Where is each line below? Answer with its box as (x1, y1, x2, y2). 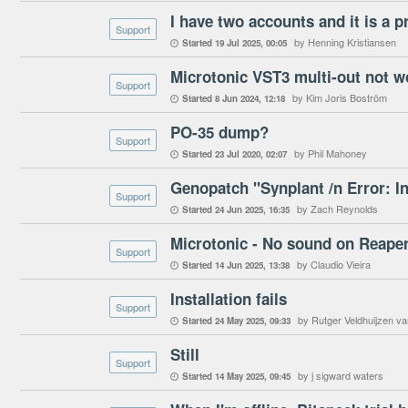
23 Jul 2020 (215, 148, 260, 160)
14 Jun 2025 (215, 259, 263, 271)
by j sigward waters (298, 368, 383, 382)
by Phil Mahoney (294, 146, 367, 160)
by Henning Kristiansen (294, 35, 396, 49)
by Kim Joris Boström (292, 90, 387, 105)
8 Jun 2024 (215, 92, 259, 105)
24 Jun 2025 (215, 203, 263, 216)
